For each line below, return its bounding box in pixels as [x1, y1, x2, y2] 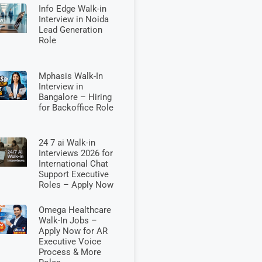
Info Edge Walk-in [38, 4, 106, 15]
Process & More [38, 246, 101, 257]
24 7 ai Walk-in [38, 137, 95, 149]
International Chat [38, 158, 108, 170]
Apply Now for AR [38, 225, 108, 236]
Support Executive [38, 169, 109, 180]
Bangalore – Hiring [38, 91, 112, 102]
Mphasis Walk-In [38, 70, 103, 81]
